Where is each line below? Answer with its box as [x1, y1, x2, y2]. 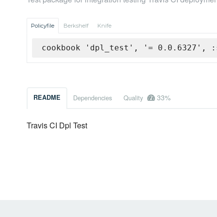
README [33, 93, 61, 102]
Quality [124, 93, 145, 103]
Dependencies [73, 93, 112, 103]
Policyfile [31, 22, 54, 30]
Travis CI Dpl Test [27, 120, 87, 131]
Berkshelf [63, 22, 89, 30]
